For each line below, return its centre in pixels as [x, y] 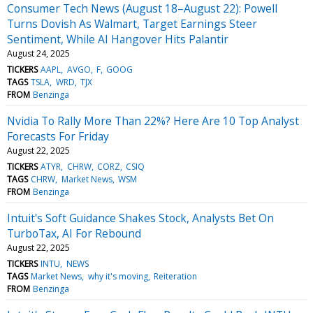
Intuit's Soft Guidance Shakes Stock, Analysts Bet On [140, 218]
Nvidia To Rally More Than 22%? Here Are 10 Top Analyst [153, 121]
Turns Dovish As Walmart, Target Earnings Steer [132, 23]
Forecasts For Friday [58, 136]
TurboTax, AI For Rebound [74, 233]
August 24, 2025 [38, 53]
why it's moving [118, 276]
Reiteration [175, 276]
